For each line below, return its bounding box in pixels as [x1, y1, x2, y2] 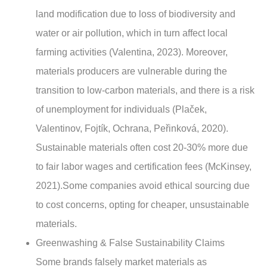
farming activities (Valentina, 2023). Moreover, [36, 46, 228, 57]
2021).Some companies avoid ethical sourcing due [36, 180, 250, 191]
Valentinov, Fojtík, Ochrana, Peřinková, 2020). [36, 123, 228, 133]
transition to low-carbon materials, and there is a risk [36, 85, 254, 95]
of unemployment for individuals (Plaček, [36, 104, 207, 114]
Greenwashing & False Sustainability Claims [36, 237, 225, 248]
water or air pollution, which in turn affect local [36, 27, 228, 38]
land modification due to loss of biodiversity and [36, 8, 235, 19]
